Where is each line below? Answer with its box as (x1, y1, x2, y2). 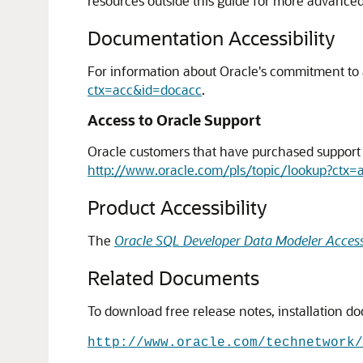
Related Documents (88, 265, 259, 290)
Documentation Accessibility (88, 25, 335, 50)
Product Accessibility (88, 194, 267, 220)
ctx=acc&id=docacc (88, 81, 202, 98)
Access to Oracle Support (88, 110, 261, 130)
